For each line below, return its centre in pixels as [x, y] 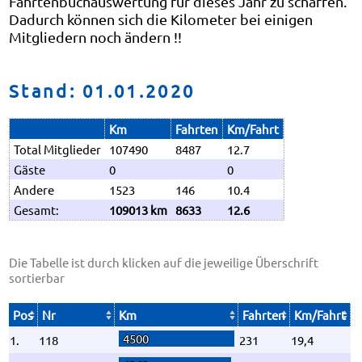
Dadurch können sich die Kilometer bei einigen [161, 19]
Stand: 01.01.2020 [102, 90]
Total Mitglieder [57, 149]
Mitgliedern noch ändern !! [95, 37]
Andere [34, 189]
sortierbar [37, 278]
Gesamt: [36, 210]
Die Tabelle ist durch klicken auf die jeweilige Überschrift [164, 262]
